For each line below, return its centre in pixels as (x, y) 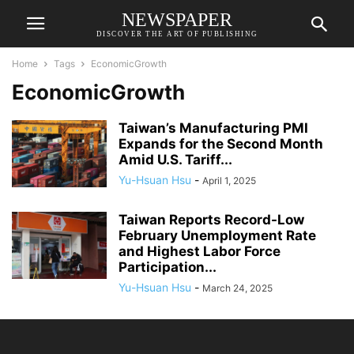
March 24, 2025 (237, 288)
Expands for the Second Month (221, 144)
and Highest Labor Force (200, 251)
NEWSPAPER (177, 19)
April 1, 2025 (229, 181)
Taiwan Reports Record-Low (211, 220)
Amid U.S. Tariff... (175, 160)
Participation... (168, 267)
